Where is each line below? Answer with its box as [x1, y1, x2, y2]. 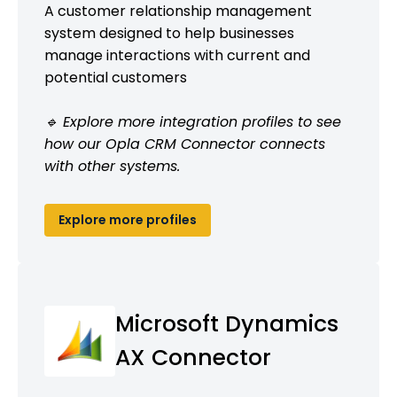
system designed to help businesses [44, 22, 294, 43]
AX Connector [115, 341, 271, 373]
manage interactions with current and [44, 44, 310, 66]
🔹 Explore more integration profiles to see [44, 111, 341, 132]
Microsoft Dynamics [115, 307, 339, 339]
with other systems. [44, 155, 180, 176]
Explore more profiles [58, 210, 197, 229]
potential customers [44, 66, 187, 88]
